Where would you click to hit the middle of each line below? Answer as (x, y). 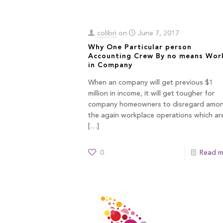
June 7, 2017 (158, 34)
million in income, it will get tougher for (151, 94)
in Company (110, 65)
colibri (107, 34)
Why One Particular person (140, 48)
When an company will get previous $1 (150, 83)
